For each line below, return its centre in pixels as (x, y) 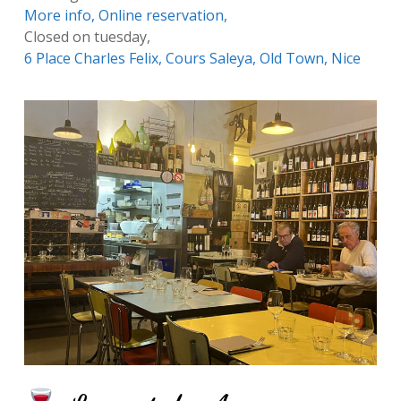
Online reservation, (162, 16)
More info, (61, 16)
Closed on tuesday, (87, 37)
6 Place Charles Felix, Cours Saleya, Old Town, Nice (192, 59)
